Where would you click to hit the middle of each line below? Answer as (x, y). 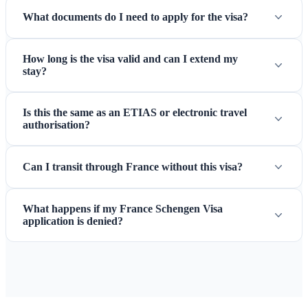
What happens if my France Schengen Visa (123, 209)
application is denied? (73, 221)
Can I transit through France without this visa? (133, 167)
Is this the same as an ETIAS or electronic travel (135, 113)
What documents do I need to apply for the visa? (135, 17)
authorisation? (56, 125)
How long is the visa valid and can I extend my (130, 59)
